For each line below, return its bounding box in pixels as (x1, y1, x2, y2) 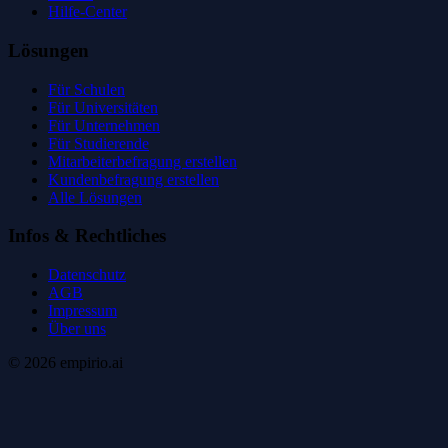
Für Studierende (48, 134, 149, 152)
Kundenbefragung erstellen (48, 170, 219, 188)
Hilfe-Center (48, 3, 127, 21)
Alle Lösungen (48, 188, 142, 206)
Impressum (48, 302, 117, 319)
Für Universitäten (48, 98, 158, 116)
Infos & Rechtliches (8, 225, 166, 247)
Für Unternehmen (48, 116, 160, 134)
